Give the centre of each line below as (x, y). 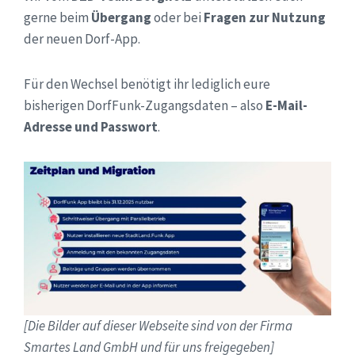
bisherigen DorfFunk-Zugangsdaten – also (145, 106)
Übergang (121, 18)
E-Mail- (286, 106)
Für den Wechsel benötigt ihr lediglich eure (147, 84)
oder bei (177, 18)
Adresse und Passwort (91, 127)
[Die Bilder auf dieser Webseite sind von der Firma (158, 326)
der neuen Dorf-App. (82, 39)
